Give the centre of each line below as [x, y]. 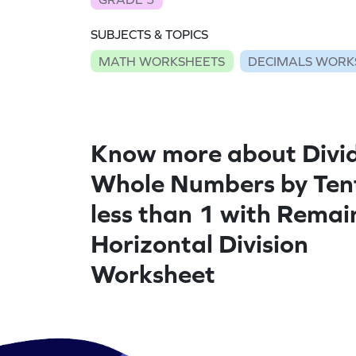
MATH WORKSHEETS [162, 61]
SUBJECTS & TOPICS [149, 35]
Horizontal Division [199, 243]
